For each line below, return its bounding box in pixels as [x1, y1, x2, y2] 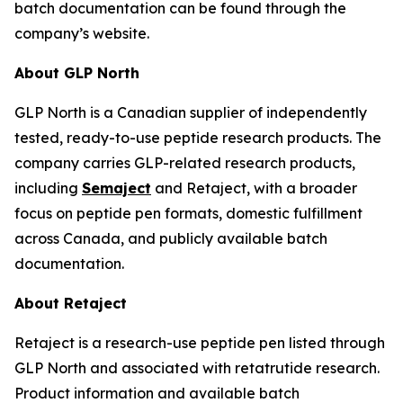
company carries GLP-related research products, [14, 154, 355, 172]
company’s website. [14, 24, 149, 42]
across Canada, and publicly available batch [14, 229, 327, 247]
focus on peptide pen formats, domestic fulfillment [14, 204, 363, 222]
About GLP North [14, 64, 139, 82]
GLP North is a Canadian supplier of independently [14, 103, 367, 121]
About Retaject [14, 294, 127, 312]
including [14, 179, 82, 197]
